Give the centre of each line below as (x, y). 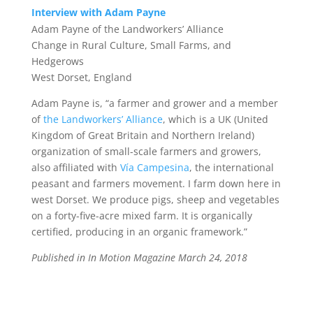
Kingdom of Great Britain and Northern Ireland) (143, 135)
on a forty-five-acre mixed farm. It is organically (141, 216)
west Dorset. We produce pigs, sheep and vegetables (155, 199)
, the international (231, 167)
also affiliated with (75, 167)
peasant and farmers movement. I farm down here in (156, 183)
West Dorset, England (81, 77)
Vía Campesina (154, 167)
